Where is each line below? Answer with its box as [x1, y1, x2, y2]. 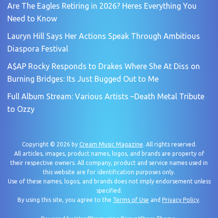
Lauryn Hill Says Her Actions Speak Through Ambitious [7, 31, 200, 40]
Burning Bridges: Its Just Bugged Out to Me [7, 74, 159, 83]
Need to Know [7, 14, 57, 23]
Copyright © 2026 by [21, 141, 79, 147]
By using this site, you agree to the [18, 196, 113, 203]
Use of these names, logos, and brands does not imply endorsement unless [7, 178, 211, 184]
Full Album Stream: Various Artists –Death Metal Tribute [7, 91, 204, 101]
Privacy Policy [162, 196, 199, 203]
